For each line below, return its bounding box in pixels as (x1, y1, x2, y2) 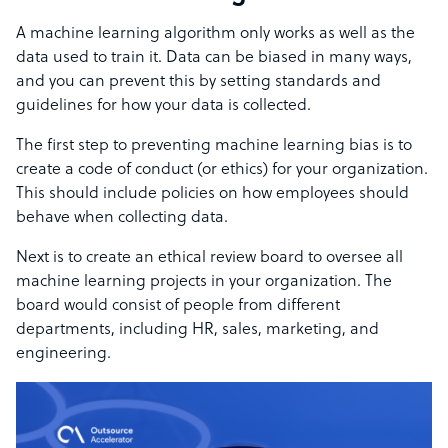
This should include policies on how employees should (16, 185, 409, 204)
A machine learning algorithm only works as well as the (16, 25, 415, 44)
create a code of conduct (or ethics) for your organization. (16, 161, 428, 180)
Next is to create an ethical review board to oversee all (16, 249, 403, 268)
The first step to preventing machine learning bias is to (16, 137, 412, 156)
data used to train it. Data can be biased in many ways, (16, 49, 412, 68)
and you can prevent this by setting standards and (16, 73, 381, 92)
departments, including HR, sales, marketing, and (16, 321, 379, 340)
